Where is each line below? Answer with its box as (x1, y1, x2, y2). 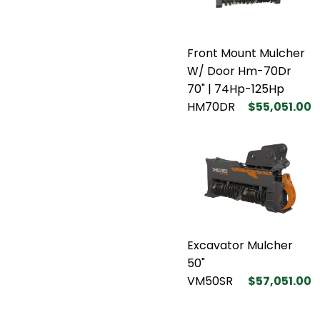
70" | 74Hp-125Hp (187, 80, 284, 97)
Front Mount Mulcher (187, 44, 305, 61)
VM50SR (187, 272, 233, 289)
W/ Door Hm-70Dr (187, 62, 291, 79)
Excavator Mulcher (187, 236, 293, 254)
